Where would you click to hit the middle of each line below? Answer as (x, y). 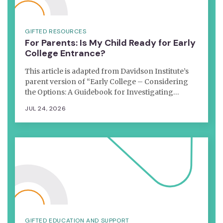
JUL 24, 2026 (46, 108)
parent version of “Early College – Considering (107, 81)
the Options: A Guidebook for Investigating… (102, 92)
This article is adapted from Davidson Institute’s (107, 71)
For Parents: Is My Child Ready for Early (110, 43)
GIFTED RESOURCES (56, 31)
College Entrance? (65, 53)
